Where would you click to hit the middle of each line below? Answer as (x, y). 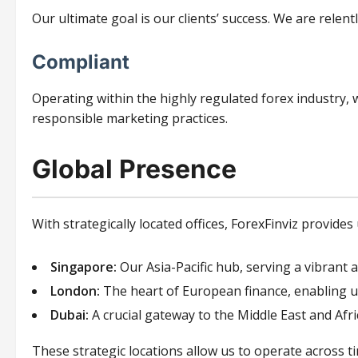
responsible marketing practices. (130, 119)
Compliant (81, 62)
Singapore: (84, 267)
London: (75, 290)
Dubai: (70, 314)
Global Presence (134, 169)
